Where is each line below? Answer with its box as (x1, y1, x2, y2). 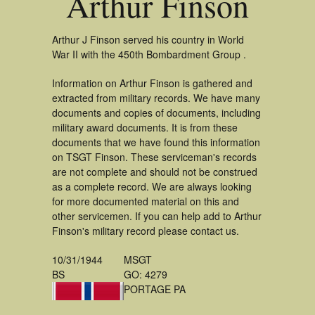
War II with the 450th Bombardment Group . (52, 47, 246, 61)
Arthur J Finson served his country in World (52, 32, 244, 46)
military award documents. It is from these (52, 120, 238, 134)
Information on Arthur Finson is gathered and (52, 76, 252, 90)
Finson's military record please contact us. (52, 224, 239, 238)
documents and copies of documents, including (52, 105, 261, 120)
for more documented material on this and (52, 194, 239, 208)
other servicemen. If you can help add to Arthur (52, 209, 262, 223)
